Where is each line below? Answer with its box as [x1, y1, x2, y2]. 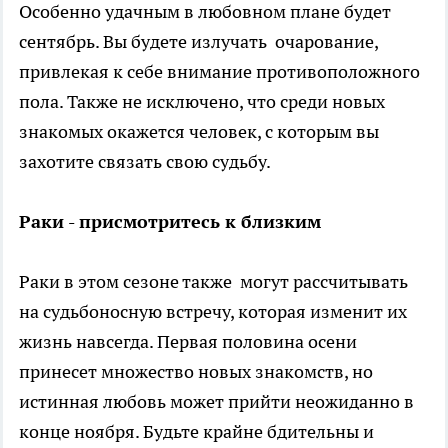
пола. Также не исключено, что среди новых [19, 89, 385, 113]
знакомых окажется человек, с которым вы [19, 119, 379, 143]
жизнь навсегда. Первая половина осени [19, 329, 357, 353]
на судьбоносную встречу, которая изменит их [19, 299, 407, 323]
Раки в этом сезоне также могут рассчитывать [19, 269, 408, 293]
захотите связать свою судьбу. [19, 149, 271, 173]
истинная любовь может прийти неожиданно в [19, 389, 414, 413]
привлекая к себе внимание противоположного [19, 59, 420, 83]
